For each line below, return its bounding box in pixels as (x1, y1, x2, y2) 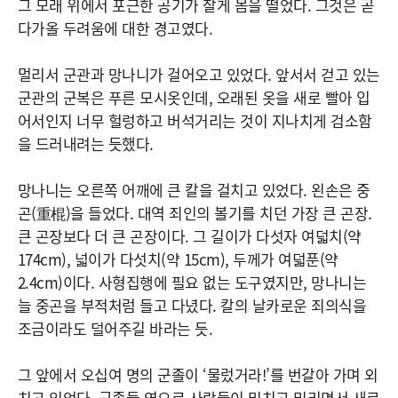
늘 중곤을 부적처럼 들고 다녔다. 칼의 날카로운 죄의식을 (18, 294, 367, 316)
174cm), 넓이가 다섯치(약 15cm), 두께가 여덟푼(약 (18, 248, 338, 270)
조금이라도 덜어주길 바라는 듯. (18, 317, 213, 339)
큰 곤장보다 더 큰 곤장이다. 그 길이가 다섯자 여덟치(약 (18, 225, 362, 247)
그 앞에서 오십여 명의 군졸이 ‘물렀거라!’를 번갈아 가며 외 (18, 363, 378, 386)
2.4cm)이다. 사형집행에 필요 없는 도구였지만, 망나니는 (18, 271, 367, 293)
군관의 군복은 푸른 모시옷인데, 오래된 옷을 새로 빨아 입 (18, 86, 370, 108)
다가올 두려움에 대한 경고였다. (18, 17, 213, 39)
